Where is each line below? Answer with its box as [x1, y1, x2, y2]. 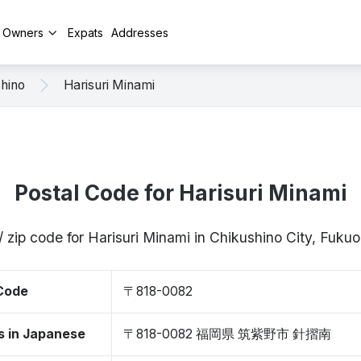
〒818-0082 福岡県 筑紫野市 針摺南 [123, 326, 331, 342]
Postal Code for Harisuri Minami [14, 180, 347, 205]
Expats [68, 25, 103, 39]
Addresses [111, 25, 168, 39]
